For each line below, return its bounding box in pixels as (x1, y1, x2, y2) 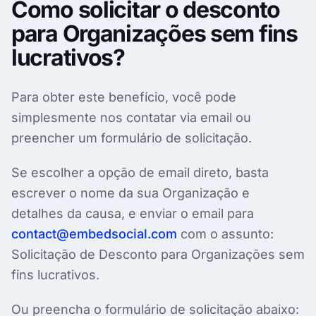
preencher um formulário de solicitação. (11, 130, 252, 145)
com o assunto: (177, 226, 274, 241)
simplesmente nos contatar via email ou (11, 109, 251, 125)
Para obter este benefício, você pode (11, 89, 236, 104)
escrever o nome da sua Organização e (11, 185, 250, 200)
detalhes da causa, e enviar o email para (11, 205, 254, 221)
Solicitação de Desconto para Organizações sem (11, 246, 305, 262)
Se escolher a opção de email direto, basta (11, 164, 269, 180)
